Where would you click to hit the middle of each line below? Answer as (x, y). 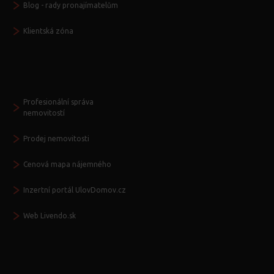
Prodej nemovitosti (56, 139)
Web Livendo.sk (50, 216)
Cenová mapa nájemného (67, 165)
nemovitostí (44, 113)
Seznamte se (34, 256)
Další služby (32, 72)
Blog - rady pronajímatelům (71, 6)
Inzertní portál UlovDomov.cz (75, 190)
